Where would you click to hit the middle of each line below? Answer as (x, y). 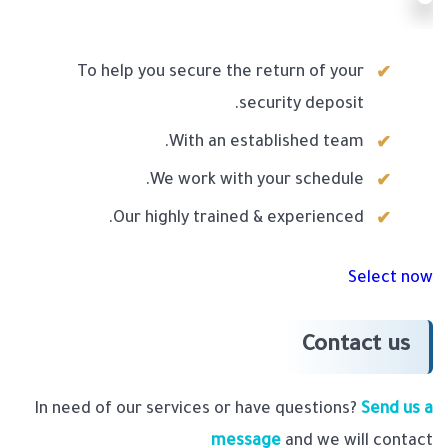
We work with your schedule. (257, 181)
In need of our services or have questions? (197, 410)
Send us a (397, 410)
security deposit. (301, 105)
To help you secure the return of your (220, 73)
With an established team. (266, 143)
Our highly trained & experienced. (238, 219)
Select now (390, 279)
